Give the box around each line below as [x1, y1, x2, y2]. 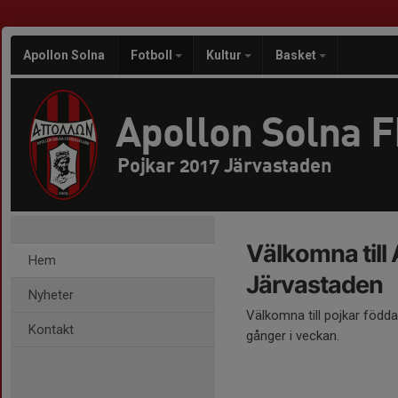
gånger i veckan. [246, 328, 339, 344]
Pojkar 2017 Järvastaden [117, 153, 332, 177]
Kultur [206, 48, 244, 62]
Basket [275, 48, 319, 62]
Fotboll [131, 48, 175, 62]
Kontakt [28, 322, 74, 338]
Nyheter [28, 287, 74, 303]
